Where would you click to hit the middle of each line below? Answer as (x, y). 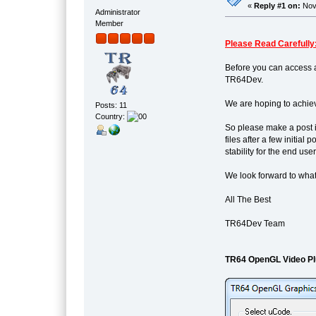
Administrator (118, 12)
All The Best (248, 199)
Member (110, 23)
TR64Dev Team (255, 223)
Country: (111, 117)
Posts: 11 (111, 105)
